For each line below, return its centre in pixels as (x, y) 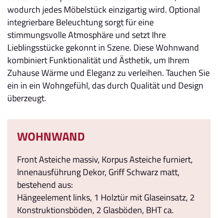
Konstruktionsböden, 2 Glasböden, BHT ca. (95, 210)
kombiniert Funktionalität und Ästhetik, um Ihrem (98, 60)
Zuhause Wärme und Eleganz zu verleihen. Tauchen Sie (109, 73)
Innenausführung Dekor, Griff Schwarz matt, (98, 172)
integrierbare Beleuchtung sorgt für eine (81, 22)
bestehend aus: (45, 184)
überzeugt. (27, 98)
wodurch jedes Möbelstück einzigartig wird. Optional (104, 9)
